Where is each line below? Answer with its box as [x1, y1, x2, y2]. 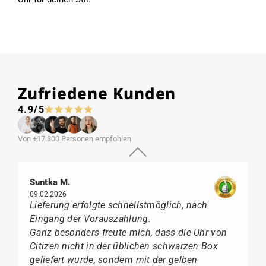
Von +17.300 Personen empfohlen [18, 134, 131, 143]
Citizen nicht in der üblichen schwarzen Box [30, 240, 218, 252]
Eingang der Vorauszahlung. [30, 213, 151, 224]
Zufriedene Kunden [18, 82, 176, 104]
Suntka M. [30, 176, 71, 188]
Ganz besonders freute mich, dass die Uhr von [30, 226, 227, 238]
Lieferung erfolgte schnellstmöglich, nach [30, 199, 208, 211]
